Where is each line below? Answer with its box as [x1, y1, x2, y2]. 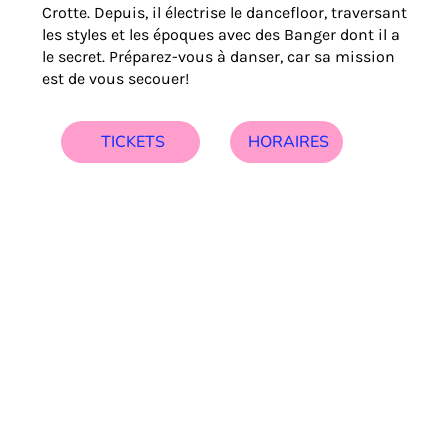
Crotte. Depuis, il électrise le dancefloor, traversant [42, 3, 408, 23]
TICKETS [100, 131, 165, 154]
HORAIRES [248, 130, 330, 153]
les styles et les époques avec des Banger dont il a [42, 25, 401, 45]
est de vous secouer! [42, 69, 190, 89]
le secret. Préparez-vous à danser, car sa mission [42, 47, 396, 67]
